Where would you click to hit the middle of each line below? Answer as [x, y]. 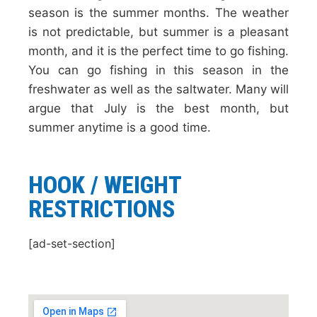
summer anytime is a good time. [120, 127]
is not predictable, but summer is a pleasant [158, 32]
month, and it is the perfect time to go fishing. [158, 51]
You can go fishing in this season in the [158, 70]
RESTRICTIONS [102, 209]
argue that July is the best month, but [158, 108]
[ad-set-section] [72, 243]
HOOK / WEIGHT [105, 185]
